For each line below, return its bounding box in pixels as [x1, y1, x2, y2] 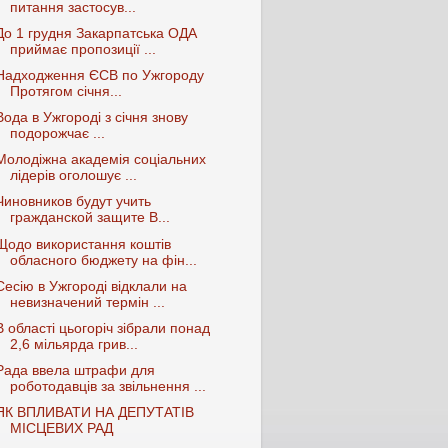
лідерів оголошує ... [9, 168, 137, 184]
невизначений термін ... [9, 294, 165, 310]
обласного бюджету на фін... [9, 252, 197, 268]
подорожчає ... [9, 126, 105, 142]
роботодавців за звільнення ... [9, 378, 206, 394]
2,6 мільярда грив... [9, 336, 138, 352]
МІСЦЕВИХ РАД [9, 421, 113, 436]
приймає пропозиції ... [9, 41, 156, 57]
